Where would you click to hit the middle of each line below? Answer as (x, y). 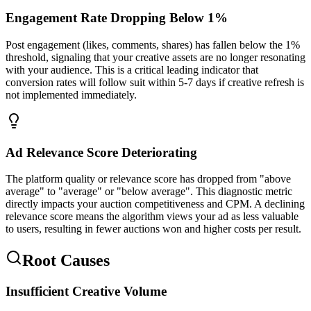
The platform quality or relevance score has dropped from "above (148, 179)
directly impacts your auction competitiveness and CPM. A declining (155, 204)
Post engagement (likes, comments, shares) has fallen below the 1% (153, 44)
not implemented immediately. (71, 94)
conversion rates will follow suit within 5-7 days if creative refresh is (155, 82)
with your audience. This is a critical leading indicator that (132, 69)
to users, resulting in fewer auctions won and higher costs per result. (153, 229)
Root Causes (66, 261)
